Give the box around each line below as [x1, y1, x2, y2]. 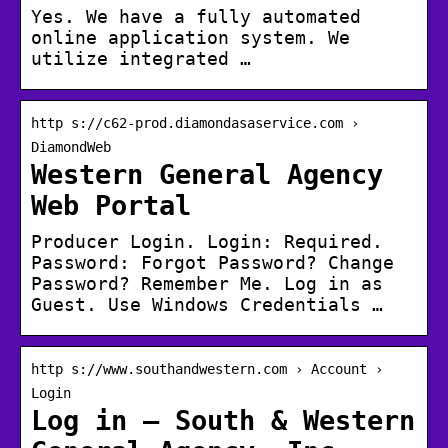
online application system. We [31, 27, 350, 49]
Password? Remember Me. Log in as [31, 273, 383, 295]
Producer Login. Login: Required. [31, 231, 383, 253]
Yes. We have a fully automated [31, 6, 361, 28]
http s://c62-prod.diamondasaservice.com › [31, 115, 359, 132]
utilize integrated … [31, 48, 251, 70]
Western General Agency [31, 159, 383, 191]
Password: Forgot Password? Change [31, 252, 394, 274]
